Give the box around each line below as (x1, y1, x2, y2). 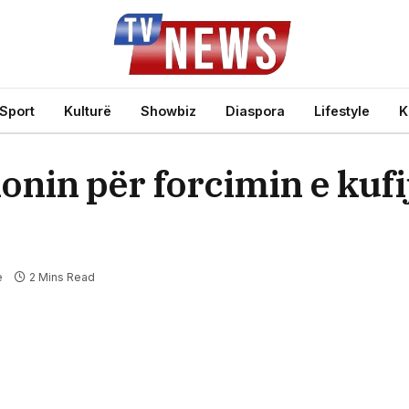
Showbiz (141, 102, 196, 119)
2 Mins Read (28, 270, 95, 285)
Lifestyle (314, 102, 370, 119)
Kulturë (64, 102, 111, 119)
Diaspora (225, 102, 285, 119)
